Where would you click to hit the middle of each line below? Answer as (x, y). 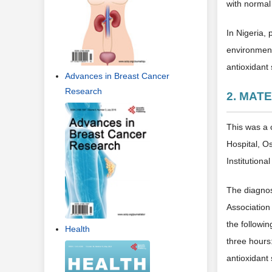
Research (83, 91)
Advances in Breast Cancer (117, 76)
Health (77, 229)
